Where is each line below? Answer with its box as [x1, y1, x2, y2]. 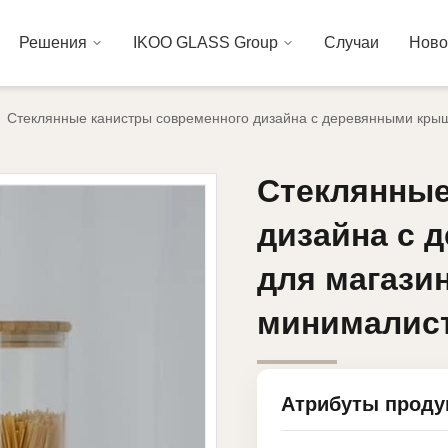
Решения [19, 34, 87, 51]
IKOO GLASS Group [133, 34, 278, 51]
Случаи [324, 34, 379, 51]
